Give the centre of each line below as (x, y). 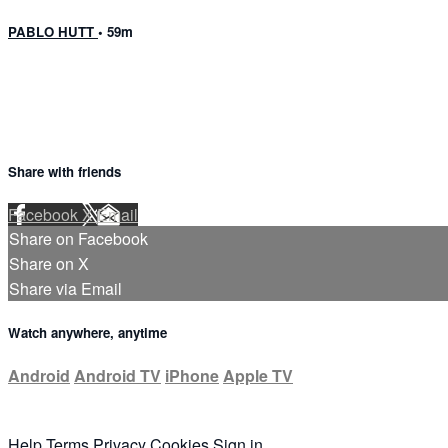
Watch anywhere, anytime (87, 332)
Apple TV (258, 376)
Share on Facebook (78, 238)
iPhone (192, 376)
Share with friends (64, 171)
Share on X (49, 263)
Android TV (117, 376)
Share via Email (65, 288)
